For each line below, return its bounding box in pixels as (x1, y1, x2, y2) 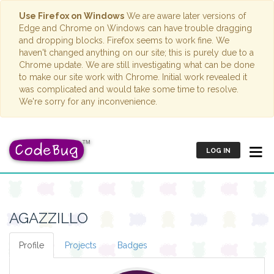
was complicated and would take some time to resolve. (19, 84, 239, 94)
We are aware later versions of (124, 11, 246, 21)
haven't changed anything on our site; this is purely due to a (19, 48, 254, 57)
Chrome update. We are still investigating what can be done (19, 60, 254, 70)
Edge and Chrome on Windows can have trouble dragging (19, 23, 252, 33)
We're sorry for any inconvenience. (19, 97, 157, 106)
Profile (19, 240, 44, 250)
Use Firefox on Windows (19, 11, 124, 21)
